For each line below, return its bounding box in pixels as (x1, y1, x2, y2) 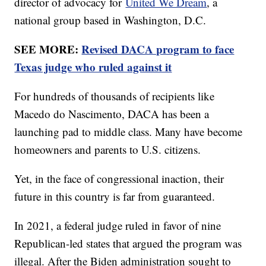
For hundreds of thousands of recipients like (14, 88, 215, 103)
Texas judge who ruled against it (14, 58, 172, 75)
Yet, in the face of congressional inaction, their (14, 170, 224, 186)
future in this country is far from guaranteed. (14, 188, 216, 204)
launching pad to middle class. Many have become (14, 123, 243, 139)
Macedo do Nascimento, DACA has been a (14, 106, 210, 121)
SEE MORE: (14, 40, 82, 57)
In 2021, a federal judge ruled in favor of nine (14, 217, 221, 233)
